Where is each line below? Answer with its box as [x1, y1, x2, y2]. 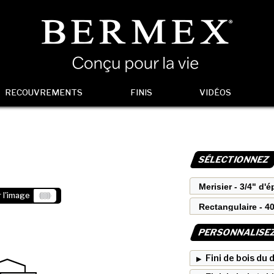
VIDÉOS [199, 87, 231, 97]
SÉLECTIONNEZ [196, 154, 272, 165]
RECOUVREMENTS [5, 87, 83, 97]
